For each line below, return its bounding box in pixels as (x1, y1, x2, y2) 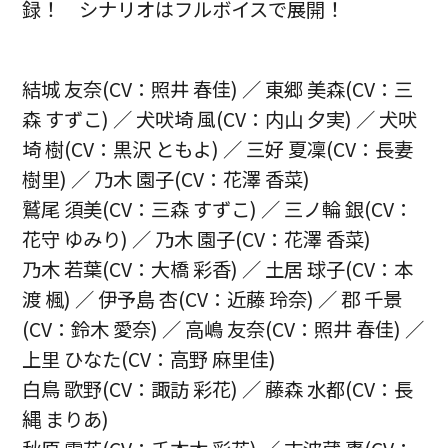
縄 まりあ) (22, 404, 110, 433)
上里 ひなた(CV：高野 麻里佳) (22, 344, 277, 373)
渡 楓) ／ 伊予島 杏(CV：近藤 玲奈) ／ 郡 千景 (22, 284, 403, 313)
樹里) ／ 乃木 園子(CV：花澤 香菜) (22, 164, 311, 193)
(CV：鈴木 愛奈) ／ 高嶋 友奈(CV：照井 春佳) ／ (22, 314, 425, 343)
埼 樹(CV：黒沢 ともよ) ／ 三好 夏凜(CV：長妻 (22, 134, 414, 163)
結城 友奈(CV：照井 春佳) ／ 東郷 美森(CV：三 (22, 74, 414, 103)
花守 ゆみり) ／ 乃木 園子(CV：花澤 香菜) (22, 224, 372, 253)
